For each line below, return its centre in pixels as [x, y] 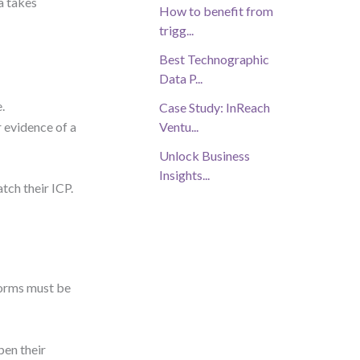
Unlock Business [205, 156]
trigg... [176, 31]
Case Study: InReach [215, 108]
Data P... [181, 79]
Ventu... [179, 127]
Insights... [184, 175]
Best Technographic [214, 59]
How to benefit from [216, 11]
